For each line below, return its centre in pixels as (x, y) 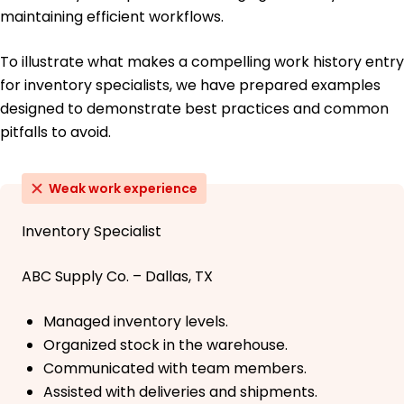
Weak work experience (123, 188)
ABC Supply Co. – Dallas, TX (117, 276)
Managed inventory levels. (136, 321)
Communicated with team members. (175, 368)
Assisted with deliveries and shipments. (180, 391)
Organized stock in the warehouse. (165, 344)
